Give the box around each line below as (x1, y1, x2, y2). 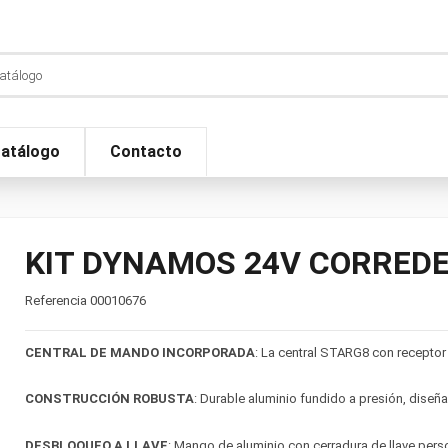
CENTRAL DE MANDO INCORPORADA (24, 344, 255, 360)
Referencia (24, 293, 87, 309)
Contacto (110, 142, 182, 162)
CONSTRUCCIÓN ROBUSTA (24, 391, 194, 407)
